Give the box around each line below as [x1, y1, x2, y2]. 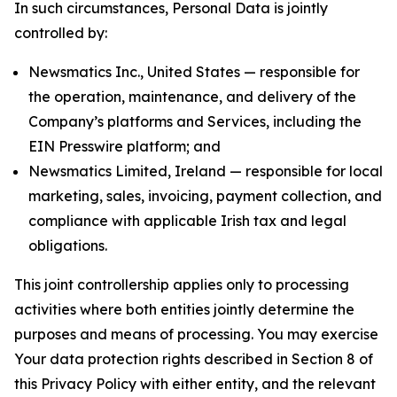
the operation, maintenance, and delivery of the [28, 88, 356, 105]
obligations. [28, 237, 107, 254]
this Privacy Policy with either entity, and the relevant [14, 375, 376, 393]
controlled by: [14, 24, 107, 42]
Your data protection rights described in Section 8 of [14, 350, 373, 368]
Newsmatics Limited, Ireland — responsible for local [28, 162, 383, 180]
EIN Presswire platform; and [28, 137, 221, 155]
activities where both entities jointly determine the [14, 300, 354, 318]
